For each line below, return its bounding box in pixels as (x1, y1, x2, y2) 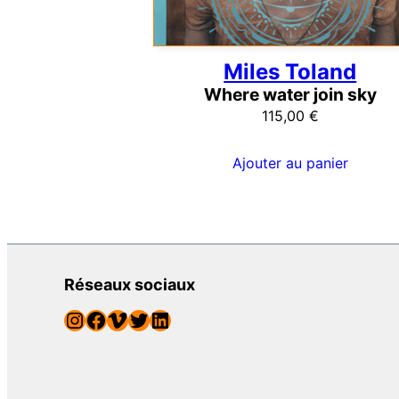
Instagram (63, 305, 82, 332)
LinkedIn (149, 305, 161, 332)
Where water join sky (203, 83, 377, 105)
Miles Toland (224, 58, 357, 85)
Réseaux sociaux (64, 275, 195, 295)
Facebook (85, 305, 96, 332)
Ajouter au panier (232, 154, 348, 173)
